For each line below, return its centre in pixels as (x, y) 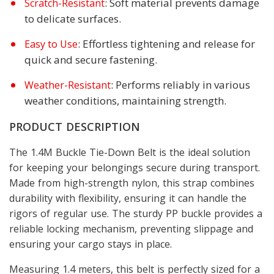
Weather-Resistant (68, 85)
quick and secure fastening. (91, 59)
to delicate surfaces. (73, 18)
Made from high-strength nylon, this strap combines (132, 183)
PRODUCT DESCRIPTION (75, 126)
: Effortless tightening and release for (166, 43)
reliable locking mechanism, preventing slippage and (131, 228)
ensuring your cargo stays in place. (91, 244)
